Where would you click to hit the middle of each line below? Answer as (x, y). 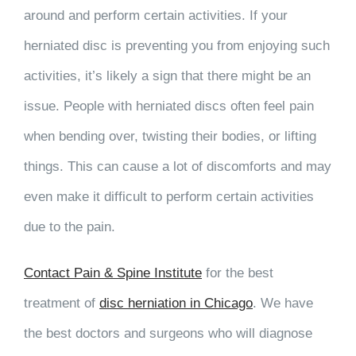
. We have (283, 303)
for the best (238, 273)
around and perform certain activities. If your (156, 15)
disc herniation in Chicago (176, 303)
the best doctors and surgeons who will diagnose (168, 333)
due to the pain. (70, 226)
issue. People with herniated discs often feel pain (169, 106)
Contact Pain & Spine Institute (113, 273)
